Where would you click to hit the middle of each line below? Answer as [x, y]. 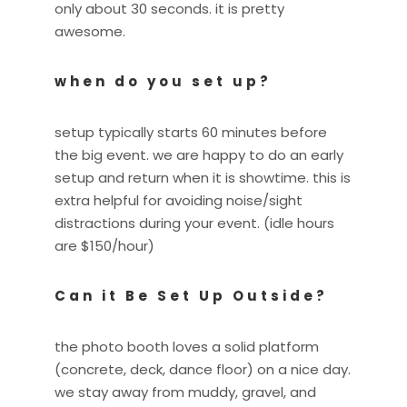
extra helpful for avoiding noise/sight [179, 201]
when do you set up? [163, 82]
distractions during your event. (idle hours [194, 223]
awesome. [90, 32]
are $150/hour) [104, 246]
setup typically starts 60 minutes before [191, 133]
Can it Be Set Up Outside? [191, 296]
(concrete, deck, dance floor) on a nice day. [203, 370]
